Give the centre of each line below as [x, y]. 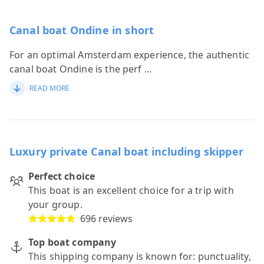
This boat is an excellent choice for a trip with [131, 190]
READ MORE [49, 88]
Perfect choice [62, 176]
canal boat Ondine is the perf [76, 69]
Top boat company [72, 242]
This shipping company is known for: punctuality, [140, 256]
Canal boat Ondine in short [82, 30]
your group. [55, 204]
